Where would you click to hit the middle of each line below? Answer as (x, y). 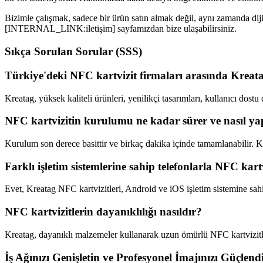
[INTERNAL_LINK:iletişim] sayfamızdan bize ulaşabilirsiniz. (121, 29)
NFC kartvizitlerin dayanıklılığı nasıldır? (103, 212)
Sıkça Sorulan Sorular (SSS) (73, 52)
